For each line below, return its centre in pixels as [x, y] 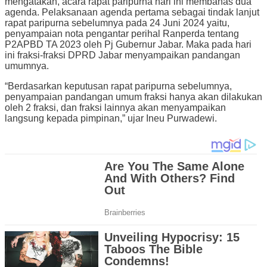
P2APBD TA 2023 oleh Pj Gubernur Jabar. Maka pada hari [128, 44]
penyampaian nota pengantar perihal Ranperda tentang [122, 33]
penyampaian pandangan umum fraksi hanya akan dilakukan [133, 97]
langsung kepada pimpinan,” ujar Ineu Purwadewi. [111, 118]
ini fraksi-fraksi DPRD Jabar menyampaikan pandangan [122, 55]
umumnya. [27, 66]
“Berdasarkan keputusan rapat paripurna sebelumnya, [118, 86]
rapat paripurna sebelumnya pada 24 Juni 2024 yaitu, [117, 23]
